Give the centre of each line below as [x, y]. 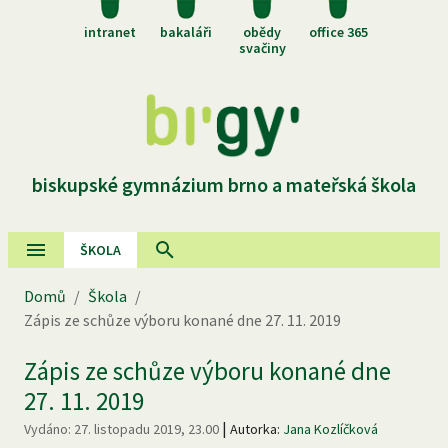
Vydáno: [49, 428]
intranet [110, 31]
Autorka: [256, 428]
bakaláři [186, 31]
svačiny [262, 47]
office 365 [338, 31]
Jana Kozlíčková [330, 428]
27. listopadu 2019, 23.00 [146, 428]
